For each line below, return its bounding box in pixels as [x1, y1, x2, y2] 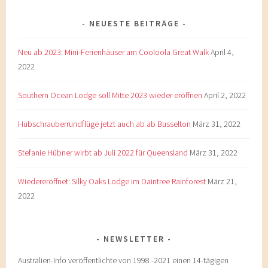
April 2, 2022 [204, 89, 246, 100]
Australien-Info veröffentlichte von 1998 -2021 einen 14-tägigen [18, 254, 229, 266]
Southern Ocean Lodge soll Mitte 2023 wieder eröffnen [18, 89, 203, 100]
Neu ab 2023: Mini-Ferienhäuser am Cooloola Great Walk [18, 46, 209, 57]
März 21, [208, 175, 237, 187]
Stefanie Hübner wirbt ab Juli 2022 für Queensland [18, 147, 188, 158]
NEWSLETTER [103, 233, 165, 244]
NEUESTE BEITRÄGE [89, 17, 179, 29]
